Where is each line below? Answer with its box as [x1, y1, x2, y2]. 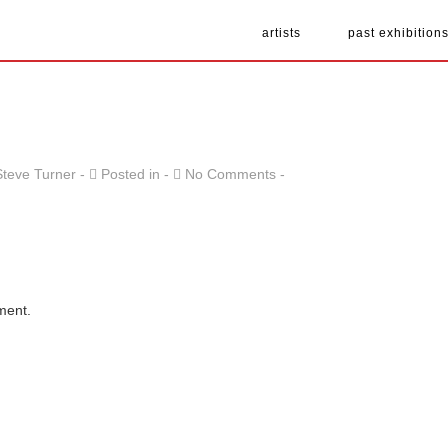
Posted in [97, 166, 164, 182]
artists [262, 26, 301, 40]
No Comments [185, 166, 276, 182]
